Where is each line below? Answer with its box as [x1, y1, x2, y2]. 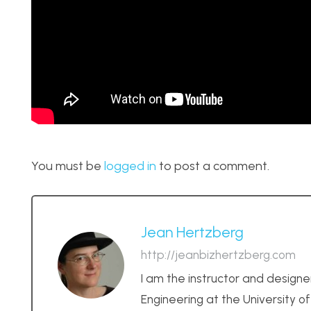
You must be [31, 158, 104, 174]
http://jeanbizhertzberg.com [141, 248, 296, 262]
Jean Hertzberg [141, 223, 244, 241]
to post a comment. [156, 158, 269, 174]
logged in [104, 158, 156, 174]
